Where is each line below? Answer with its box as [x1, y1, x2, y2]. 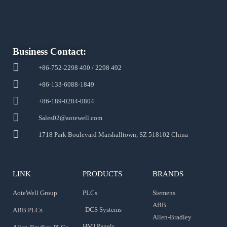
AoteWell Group [13, 188, 57, 197]
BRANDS [152, 169, 183, 178]
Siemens [152, 188, 175, 197]
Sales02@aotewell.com [39, 113, 103, 122]
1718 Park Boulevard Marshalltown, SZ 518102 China [39, 130, 188, 138]
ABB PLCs [13, 206, 43, 214]
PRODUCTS [82, 169, 122, 178]
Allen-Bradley [152, 213, 192, 221]
